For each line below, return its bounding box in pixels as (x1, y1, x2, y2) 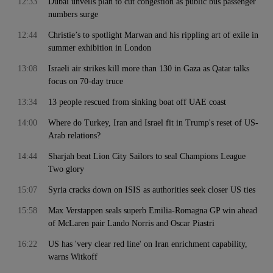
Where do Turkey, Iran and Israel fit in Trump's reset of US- (48, 118, 258, 127)
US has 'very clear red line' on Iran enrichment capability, (48, 239, 247, 249)
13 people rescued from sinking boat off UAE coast (48, 97, 226, 107)
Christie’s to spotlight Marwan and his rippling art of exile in (48, 30, 258, 40)
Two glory (48, 165, 84, 174)
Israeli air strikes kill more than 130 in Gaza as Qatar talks (48, 64, 249, 73)
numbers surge (48, 10, 98, 19)
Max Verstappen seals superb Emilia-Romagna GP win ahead (48, 206, 257, 215)
